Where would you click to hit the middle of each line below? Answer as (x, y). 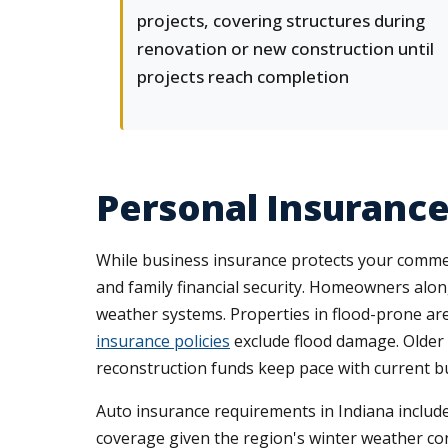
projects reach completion (243, 76)
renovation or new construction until (285, 48)
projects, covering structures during (281, 20)
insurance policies (163, 341)
